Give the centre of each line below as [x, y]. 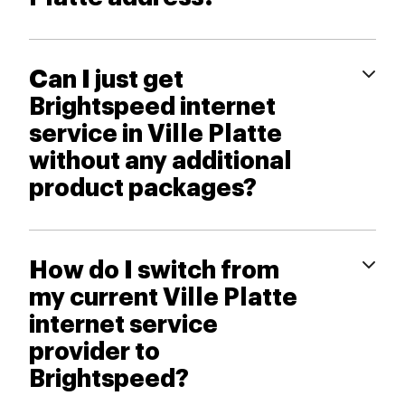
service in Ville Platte [155, 134]
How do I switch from [154, 271]
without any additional [160, 161]
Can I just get [106, 80]
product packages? [143, 188]
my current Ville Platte [163, 298]
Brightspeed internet [152, 107]
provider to [94, 352]
